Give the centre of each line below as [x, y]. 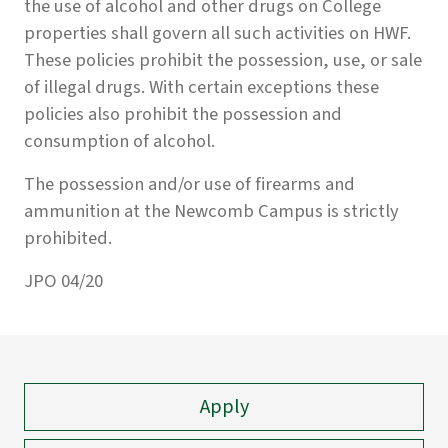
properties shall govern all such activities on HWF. [217, 33]
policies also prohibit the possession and [183, 114]
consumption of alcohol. [119, 141]
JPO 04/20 [63, 281]
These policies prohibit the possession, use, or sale [223, 60]
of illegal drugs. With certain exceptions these [201, 87]
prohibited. [68, 238]
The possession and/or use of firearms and [189, 184]
